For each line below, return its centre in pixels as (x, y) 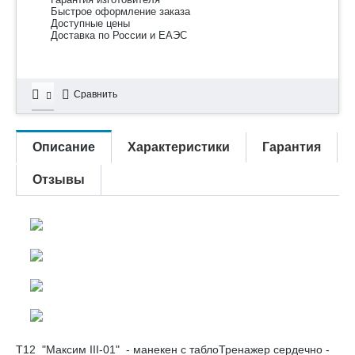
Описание (64, 147)
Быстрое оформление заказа (120, 11)
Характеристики (179, 147)
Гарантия (292, 147)
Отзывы (59, 179)
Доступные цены (90, 23)
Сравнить (95, 94)
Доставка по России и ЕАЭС (119, 35)
